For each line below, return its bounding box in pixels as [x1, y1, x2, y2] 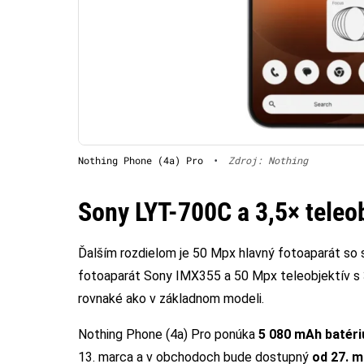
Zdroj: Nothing [228, 153, 308, 167]
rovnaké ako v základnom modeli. [78, 290, 264, 306]
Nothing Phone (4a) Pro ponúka [78, 326, 258, 342]
